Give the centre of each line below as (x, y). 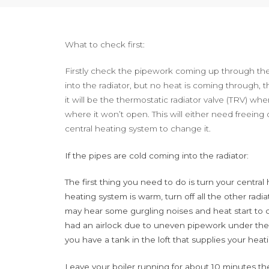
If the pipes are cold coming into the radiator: (156, 155)
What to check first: (104, 44)
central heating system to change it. (138, 129)
